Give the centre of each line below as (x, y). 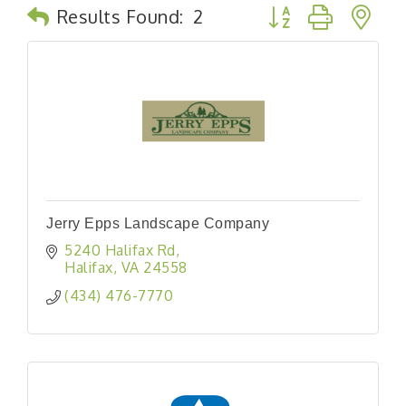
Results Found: (120, 16)
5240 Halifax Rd (120, 250)
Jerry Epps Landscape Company (158, 223)
